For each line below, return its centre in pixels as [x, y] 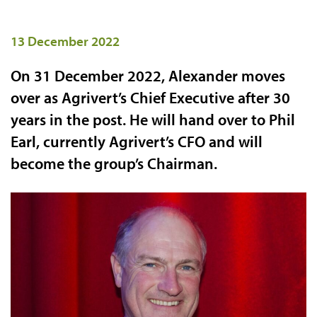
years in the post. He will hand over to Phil [153, 120]
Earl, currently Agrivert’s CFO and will [137, 142]
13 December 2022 [65, 41]
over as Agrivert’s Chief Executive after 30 [150, 98]
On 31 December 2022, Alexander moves [148, 76]
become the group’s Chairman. [114, 163]
